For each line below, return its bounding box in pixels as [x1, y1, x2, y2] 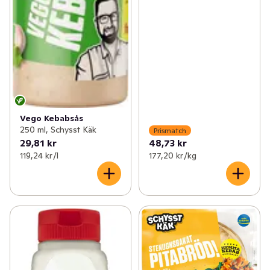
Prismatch [153, 125, 186, 135]
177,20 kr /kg [148, 150, 196, 162]
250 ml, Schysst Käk [20, 124, 96, 136]
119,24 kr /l [20, 150, 58, 162]
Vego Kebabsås [20, 113, 83, 124]
